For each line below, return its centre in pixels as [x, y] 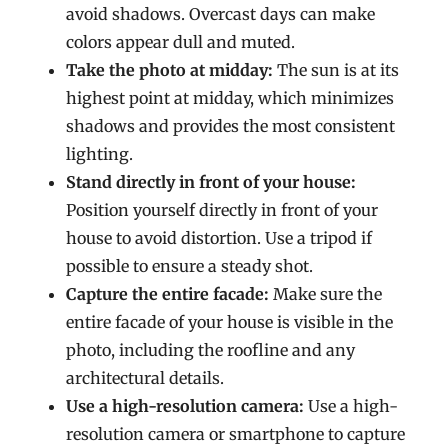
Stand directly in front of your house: [211, 182]
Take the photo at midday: [170, 70]
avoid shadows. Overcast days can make [221, 14]
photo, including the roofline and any [211, 350]
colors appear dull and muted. [181, 42]
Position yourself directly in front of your [222, 210]
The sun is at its [336, 70]
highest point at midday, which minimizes [230, 98]
